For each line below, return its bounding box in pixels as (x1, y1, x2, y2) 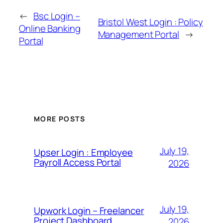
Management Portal (98, 28, 179, 41)
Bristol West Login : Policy (98, 15, 203, 29)
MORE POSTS (34, 113, 85, 123)
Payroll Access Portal (34, 155, 121, 169)
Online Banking (19, 21, 81, 35)
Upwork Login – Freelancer (34, 204, 144, 217)
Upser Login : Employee (34, 145, 133, 159)
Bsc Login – (33, 9, 80, 22)
